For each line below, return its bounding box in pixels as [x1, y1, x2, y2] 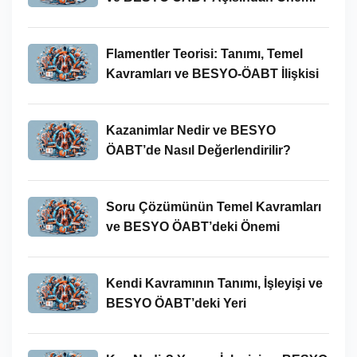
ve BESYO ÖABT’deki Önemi [105, 219, 280, 233]
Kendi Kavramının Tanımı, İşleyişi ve [105, 276, 323, 290]
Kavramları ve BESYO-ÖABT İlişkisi [105, 66, 319, 80]
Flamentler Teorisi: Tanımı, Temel [105, 46, 303, 61]
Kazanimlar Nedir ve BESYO [105, 123, 276, 137]
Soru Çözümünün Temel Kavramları [105, 199, 321, 214]
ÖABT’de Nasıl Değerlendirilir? [105, 143, 291, 157]
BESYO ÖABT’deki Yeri [105, 296, 246, 310]
